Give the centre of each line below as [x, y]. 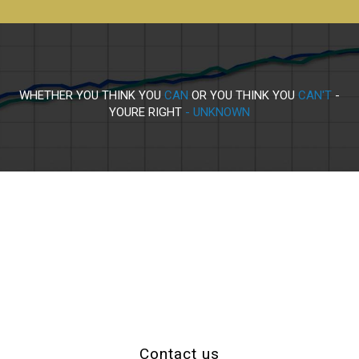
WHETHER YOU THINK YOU [92, 96]
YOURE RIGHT [145, 113]
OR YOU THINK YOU [243, 96]
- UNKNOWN [216, 113]
